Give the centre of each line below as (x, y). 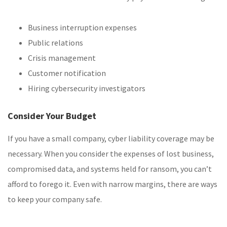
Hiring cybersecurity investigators (87, 88)
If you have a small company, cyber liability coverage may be (111, 139)
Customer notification (67, 73)
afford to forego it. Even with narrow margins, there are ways (112, 184)
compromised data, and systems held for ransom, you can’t (110, 169)
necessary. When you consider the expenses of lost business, (111, 154)
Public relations (55, 43)
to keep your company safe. (55, 199)
